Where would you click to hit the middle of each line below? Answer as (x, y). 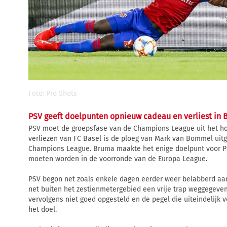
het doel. (43, 209)
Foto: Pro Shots (53, 94)
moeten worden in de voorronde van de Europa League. (118, 159)
